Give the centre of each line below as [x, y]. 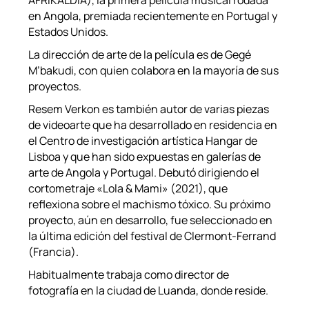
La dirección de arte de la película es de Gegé [140, 55]
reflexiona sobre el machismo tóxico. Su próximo [150, 205]
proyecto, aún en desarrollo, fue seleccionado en [151, 220]
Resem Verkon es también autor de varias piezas [149, 109]
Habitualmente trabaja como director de [129, 275]
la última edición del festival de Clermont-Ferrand [152, 236]
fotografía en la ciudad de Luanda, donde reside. [149, 291]
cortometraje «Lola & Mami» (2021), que [128, 189]
